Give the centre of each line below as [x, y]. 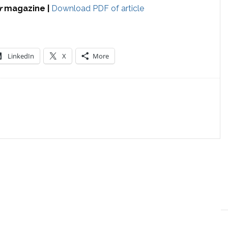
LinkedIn [21, 56]
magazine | [28, 8]
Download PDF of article [98, 8]
